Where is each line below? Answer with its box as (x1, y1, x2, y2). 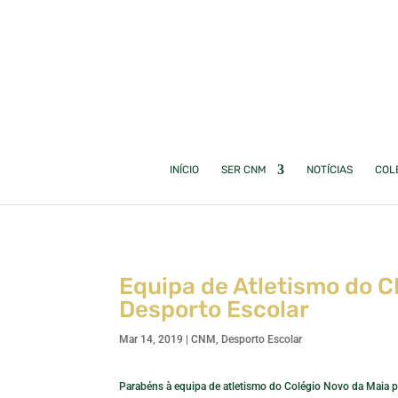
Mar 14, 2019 (119, 332, 184, 346)
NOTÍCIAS (306, 163, 353, 176)
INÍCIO (169, 163, 199, 176)
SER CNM (220, 163, 267, 176)
